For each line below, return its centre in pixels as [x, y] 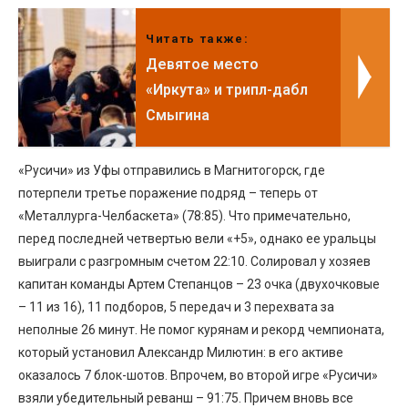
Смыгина [178, 115]
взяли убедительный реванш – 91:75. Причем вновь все [186, 398]
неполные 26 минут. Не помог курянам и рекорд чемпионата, [201, 329]
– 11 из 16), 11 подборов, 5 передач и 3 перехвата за [176, 306]
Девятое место [203, 64]
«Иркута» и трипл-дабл [227, 89]
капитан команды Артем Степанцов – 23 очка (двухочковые [199, 284]
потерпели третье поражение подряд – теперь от [168, 193]
